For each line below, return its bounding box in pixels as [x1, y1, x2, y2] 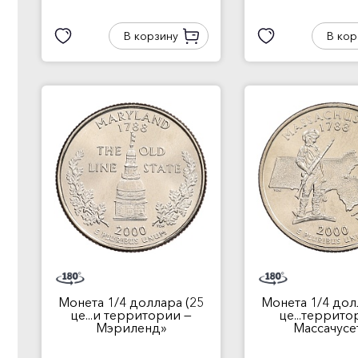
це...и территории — [70, 307, 192, 323]
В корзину [123, 29, 178, 43]
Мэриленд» [95, 320, 167, 336]
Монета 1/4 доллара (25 [58, 294, 204, 310]
